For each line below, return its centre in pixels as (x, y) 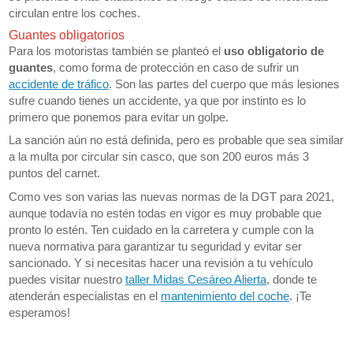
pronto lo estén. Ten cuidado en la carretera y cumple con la (162, 229)
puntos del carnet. (55, 173)
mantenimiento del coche (225, 295)
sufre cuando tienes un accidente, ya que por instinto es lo (158, 100)
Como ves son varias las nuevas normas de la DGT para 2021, (172, 196)
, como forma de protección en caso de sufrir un (176, 67)
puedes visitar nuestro (67, 279)
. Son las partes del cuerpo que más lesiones (225, 84)
